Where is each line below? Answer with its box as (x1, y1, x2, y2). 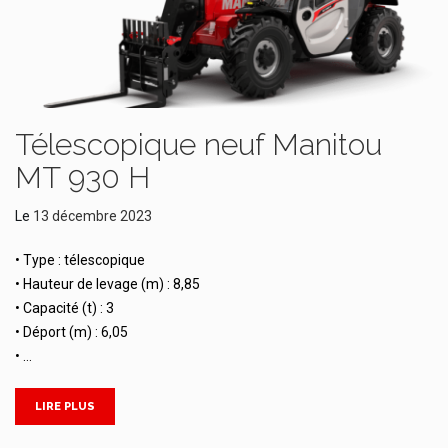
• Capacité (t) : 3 (15, 299, 114, 316)
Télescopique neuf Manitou (15, 126, 382, 162)
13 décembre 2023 (33, 207, 152, 224)
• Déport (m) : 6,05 (15, 323, 128, 340)
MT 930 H (15, 159, 150, 195)
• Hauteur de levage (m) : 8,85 (15, 275, 200, 292)
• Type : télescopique (15, 251, 145, 268)
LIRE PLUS (35, 399, 95, 413)
